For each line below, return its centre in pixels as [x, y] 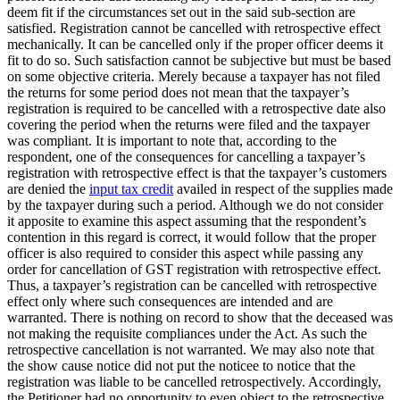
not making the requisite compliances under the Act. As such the [187, 334]
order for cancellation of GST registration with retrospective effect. [194, 270]
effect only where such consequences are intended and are [170, 302]
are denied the [48, 189]
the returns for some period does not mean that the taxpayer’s [178, 93]
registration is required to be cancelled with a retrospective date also [196, 109]
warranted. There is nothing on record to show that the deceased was [200, 318]
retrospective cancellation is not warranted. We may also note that [191, 350]
